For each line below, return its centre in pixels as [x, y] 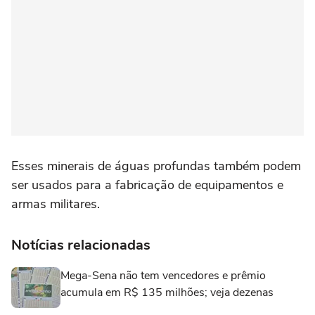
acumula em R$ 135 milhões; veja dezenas [167, 292]
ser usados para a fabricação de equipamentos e [147, 185]
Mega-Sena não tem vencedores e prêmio [163, 275]
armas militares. [56, 204]
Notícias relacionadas [81, 245]
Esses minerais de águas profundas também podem [156, 166]
